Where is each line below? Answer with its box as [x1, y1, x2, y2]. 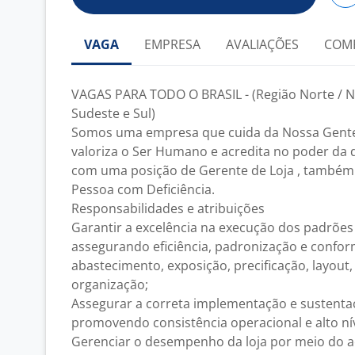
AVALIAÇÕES [226, 36, 299, 53]
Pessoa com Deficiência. [71, 181, 215, 198]
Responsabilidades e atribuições [71, 200, 265, 217]
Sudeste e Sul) [71, 105, 155, 122]
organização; [71, 276, 148, 293]
